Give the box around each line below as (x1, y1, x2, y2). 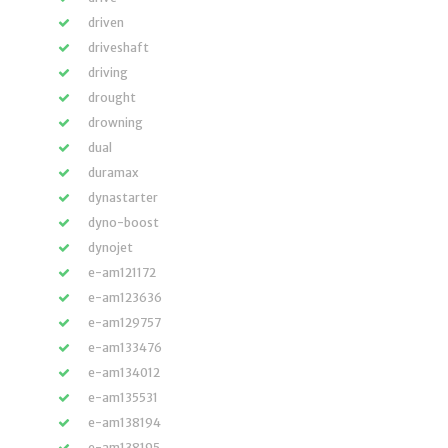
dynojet (88, 240, 133, 255)
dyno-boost (88, 215, 159, 230)
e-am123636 (88, 290, 162, 305)
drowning (88, 115, 143, 130)
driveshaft (88, 40, 149, 55)
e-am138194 (88, 415, 161, 430)
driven (88, 15, 124, 30)
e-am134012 (88, 365, 160, 380)
